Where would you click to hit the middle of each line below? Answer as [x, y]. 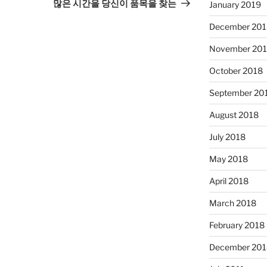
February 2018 [237, 225]
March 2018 [232, 203]
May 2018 [228, 159]
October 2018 [236, 71]
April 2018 [229, 181]
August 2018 [234, 115]
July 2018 [227, 137]
